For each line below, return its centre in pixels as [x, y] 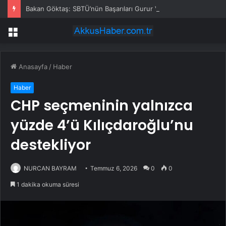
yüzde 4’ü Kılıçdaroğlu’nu [102, 126]
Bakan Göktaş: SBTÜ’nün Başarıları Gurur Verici [99, 9]
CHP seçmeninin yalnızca [102, 106]
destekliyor [51, 145]
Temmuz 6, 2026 [114, 168]
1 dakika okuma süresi [47, 185]
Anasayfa [32, 67]
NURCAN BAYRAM [50, 168]
